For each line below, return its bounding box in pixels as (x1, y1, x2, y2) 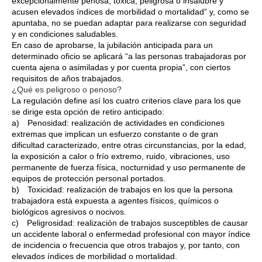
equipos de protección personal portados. (12, 173, 166, 183)
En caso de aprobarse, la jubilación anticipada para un (12, 40, 213, 50)
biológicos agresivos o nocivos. (12, 206, 126, 216)
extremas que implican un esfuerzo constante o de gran (12, 129, 218, 139)
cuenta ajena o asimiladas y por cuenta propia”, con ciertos (12, 62, 230, 72)
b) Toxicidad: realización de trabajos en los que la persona (12, 184, 233, 194)
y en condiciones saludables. (12, 29, 118, 39)
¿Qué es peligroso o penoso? (12, 84, 122, 94)
